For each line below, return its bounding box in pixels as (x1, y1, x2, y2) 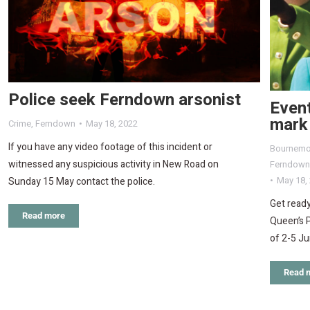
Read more (22, 210, 65, 221)
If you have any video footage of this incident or (8, 140, 212, 155)
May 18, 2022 (86, 117, 138, 131)
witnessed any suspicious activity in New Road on (8, 157, 219, 172)
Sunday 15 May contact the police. (8, 174, 155, 190)
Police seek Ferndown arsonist (8, 88, 241, 113)
